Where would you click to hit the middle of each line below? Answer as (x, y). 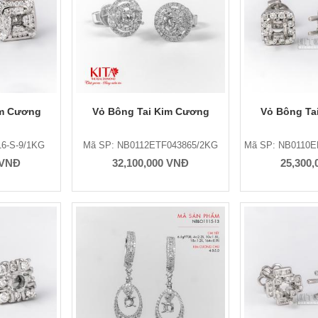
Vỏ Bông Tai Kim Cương (150, 111)
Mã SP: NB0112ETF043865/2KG (150, 145)
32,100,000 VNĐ (150, 163)
